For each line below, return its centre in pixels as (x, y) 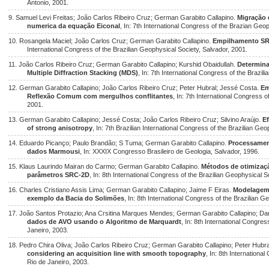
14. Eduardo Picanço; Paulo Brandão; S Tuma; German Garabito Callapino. (118, 143)
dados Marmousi (54, 151)
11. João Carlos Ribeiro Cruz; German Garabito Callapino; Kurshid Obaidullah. (123, 64)
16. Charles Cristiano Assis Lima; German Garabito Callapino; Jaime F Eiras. (121, 190)
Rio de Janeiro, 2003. (58, 262)
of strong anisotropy (60, 128)
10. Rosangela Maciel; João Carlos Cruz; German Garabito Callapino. (110, 41)
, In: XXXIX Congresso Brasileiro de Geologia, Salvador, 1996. (170, 151)
